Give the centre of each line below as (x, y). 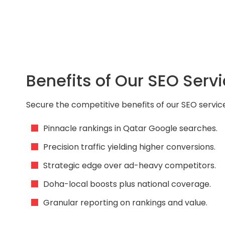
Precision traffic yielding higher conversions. (129, 147)
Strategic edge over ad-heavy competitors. (130, 165)
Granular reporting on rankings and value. (125, 202)
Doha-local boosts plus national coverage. (127, 184)
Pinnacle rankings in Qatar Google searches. (130, 128)
